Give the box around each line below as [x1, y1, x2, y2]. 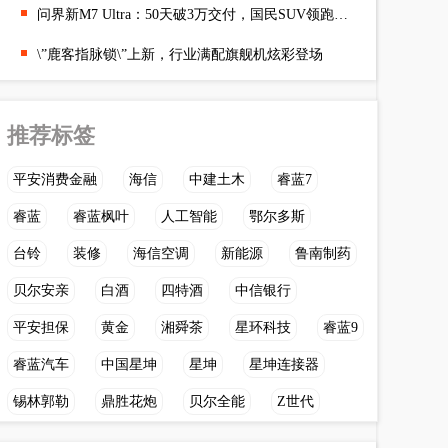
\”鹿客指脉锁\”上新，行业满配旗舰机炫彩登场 [37, 47, 323, 62]
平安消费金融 [13, 172, 97, 187]
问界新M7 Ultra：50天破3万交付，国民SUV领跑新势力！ [334, 7, 348, 22]
